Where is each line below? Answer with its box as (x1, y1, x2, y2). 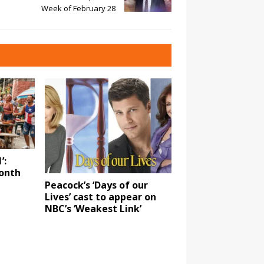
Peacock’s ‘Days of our (45, 179, 148, 192)
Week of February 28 (41, 2, 115, 14)
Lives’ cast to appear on (45, 190, 157, 204)
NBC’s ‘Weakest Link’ (45, 202, 142, 216)
